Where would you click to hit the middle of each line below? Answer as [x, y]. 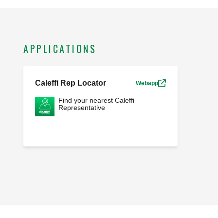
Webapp [147, 83]
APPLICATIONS [60, 49]
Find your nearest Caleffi [96, 100]
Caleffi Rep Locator [71, 83]
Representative [82, 108]
